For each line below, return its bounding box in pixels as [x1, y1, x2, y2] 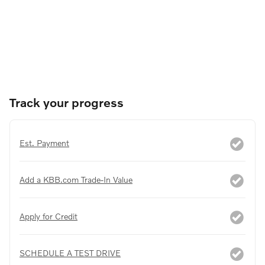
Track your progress [9, 94, 124, 109]
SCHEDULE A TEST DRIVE [20, 247, 121, 258]
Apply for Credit [20, 211, 77, 221]
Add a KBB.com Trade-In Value [20, 174, 132, 185]
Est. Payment [20, 137, 69, 148]
